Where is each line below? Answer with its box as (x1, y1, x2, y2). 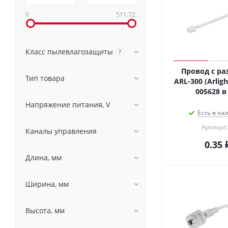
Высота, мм (25, 206, 65, 215)
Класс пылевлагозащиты (25, 47, 113, 56)
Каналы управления (25, 126, 97, 136)
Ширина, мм (25, 179, 69, 189)
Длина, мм (25, 153, 62, 162)
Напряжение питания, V (25, 100, 110, 109)
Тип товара (25, 73, 65, 83)
